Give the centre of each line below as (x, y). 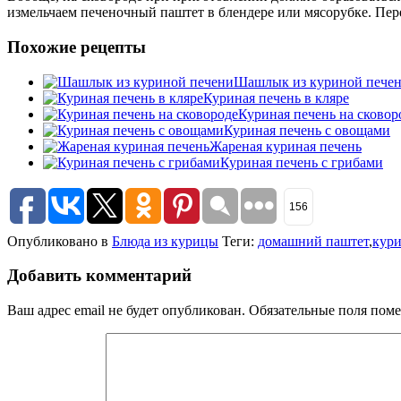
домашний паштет (313, 241)
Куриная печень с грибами (302, 162)
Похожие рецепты (77, 47)
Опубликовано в (60, 241)
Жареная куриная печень (286, 146)
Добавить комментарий (99, 276)
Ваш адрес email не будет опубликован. (126, 310)
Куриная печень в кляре (276, 98)
